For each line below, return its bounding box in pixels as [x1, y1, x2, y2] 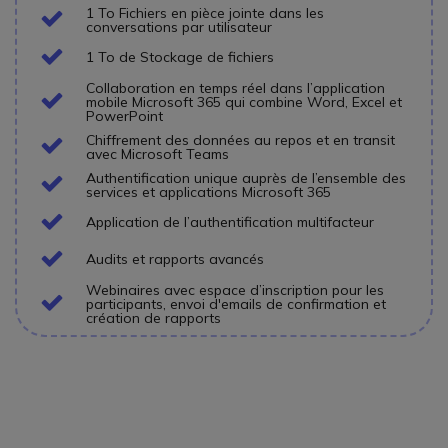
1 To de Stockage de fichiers [86, 48, 274, 67]
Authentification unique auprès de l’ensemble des [86, 168, 406, 187]
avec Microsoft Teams [86, 144, 229, 163]
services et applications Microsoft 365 [86, 182, 331, 201]
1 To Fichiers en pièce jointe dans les [86, 3, 324, 22]
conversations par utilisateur [86, 17, 272, 36]
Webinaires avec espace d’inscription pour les [86, 280, 384, 299]
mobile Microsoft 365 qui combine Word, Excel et [86, 92, 402, 111]
